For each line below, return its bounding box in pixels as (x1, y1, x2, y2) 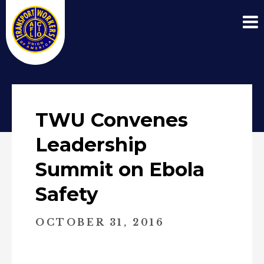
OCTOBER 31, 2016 (35, 217, 165, 228)
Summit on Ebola (35, 158, 204, 181)
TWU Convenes (35, 108, 188, 131)
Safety (35, 183, 98, 206)
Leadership (35, 133, 147, 156)
